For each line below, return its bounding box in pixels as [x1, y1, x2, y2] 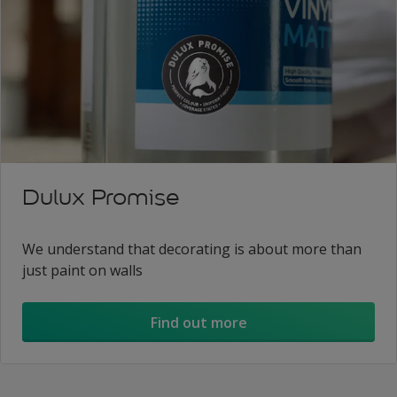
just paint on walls [22, 261, 143, 281]
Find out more [150, 312, 247, 332]
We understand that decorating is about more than [22, 239, 362, 260]
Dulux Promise [22, 183, 180, 212]
